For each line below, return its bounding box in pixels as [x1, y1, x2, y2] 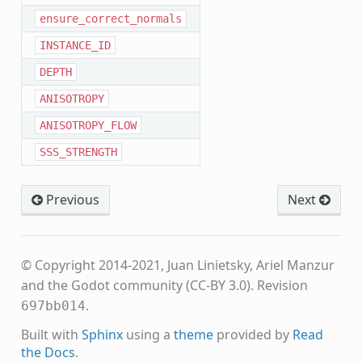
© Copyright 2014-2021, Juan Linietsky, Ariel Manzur [20, 255, 335, 274]
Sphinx [81, 325, 123, 343]
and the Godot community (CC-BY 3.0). [20, 276, 257, 294]
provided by [213, 325, 293, 343]
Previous [42, 190, 99, 208]
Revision [256, 276, 308, 294]
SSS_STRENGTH [39, 145, 117, 158]
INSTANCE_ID [39, 38, 111, 52]
